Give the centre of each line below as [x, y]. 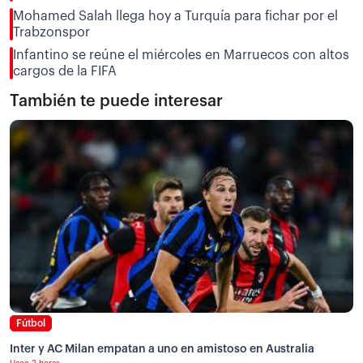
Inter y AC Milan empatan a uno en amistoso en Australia [162, 349]
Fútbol [31, 323]
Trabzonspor [51, 32]
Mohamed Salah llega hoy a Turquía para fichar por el [175, 16]
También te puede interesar [116, 101]
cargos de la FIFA [65, 71]
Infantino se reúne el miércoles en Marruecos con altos [181, 55]
